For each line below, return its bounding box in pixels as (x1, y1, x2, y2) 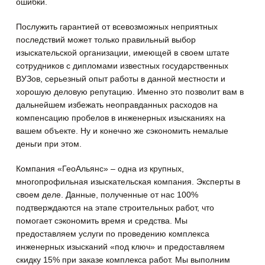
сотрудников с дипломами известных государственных (16, 61, 229, 71)
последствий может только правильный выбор (16, 35, 196, 45)
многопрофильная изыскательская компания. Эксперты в (16, 177, 241, 187)
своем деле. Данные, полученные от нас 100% (16, 190, 199, 200)
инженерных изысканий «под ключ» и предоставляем (16, 242, 225, 252)
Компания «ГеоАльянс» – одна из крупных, (16, 164, 185, 174)
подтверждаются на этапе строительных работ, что (16, 203, 215, 213)
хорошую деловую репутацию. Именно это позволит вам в (16, 87, 244, 97)
